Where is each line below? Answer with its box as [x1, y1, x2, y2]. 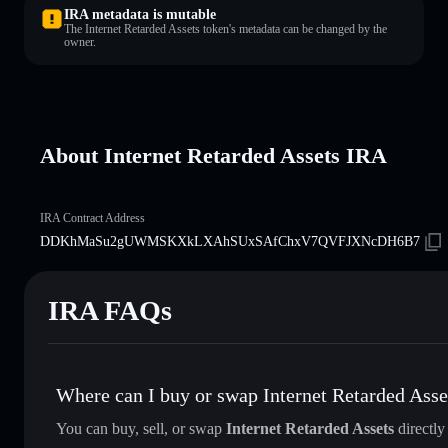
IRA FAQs [48, 294, 172, 326]
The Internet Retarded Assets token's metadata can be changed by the [64, 21, 387, 36]
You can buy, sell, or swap [56, 419, 226, 437]
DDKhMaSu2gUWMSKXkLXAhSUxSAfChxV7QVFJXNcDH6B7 [40, 233, 420, 249]
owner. [64, 34, 96, 49]
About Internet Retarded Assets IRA [40, 142, 387, 168]
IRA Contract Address [40, 210, 145, 225]
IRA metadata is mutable [64, 6, 216, 22]
